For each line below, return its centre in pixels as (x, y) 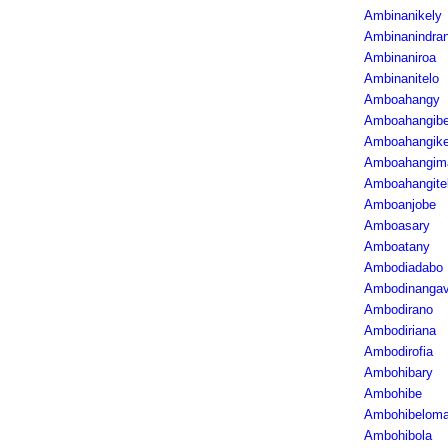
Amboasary (396, 225)
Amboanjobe (399, 204)
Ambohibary (398, 372)
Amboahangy (401, 99)
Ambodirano (398, 309)
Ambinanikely (402, 15)
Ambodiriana (399, 330)
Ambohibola (397, 435)
